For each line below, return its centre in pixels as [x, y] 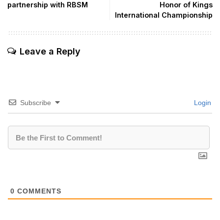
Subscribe [36, 102]
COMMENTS [38, 191]
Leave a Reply [50, 51]
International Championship [164, 15]
